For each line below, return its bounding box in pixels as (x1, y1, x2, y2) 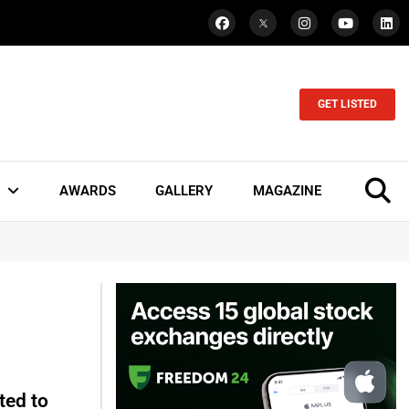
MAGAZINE (252, 183, 321, 200)
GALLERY (155, 183, 214, 200)
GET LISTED (318, 98, 378, 111)
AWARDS (58, 183, 116, 200)
